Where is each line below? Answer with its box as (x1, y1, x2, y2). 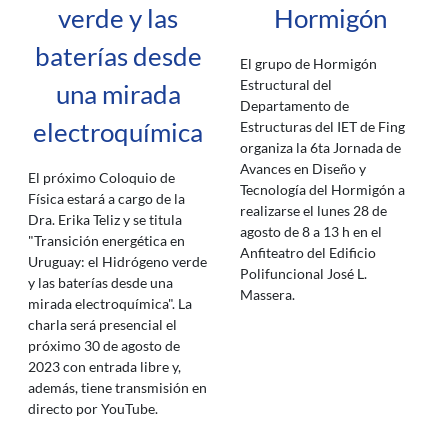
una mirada (55, 79, 181, 109)
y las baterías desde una (28, 274, 173, 291)
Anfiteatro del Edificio (240, 244, 376, 261)
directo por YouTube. (28, 400, 158, 417)
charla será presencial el (28, 316, 177, 333)
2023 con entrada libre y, (28, 358, 181, 375)
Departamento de (240, 97, 349, 114)
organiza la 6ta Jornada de (240, 139, 401, 156)
